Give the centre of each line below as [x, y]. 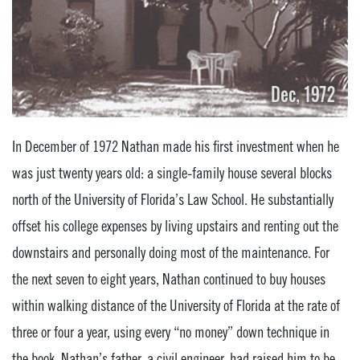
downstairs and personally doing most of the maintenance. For [171, 252]
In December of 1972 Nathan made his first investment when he [176, 146]
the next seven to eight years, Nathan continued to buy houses [169, 279]
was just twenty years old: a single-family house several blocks [172, 173]
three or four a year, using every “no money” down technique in [171, 332]
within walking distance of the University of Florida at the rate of [176, 305]
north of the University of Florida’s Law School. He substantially [173, 199]
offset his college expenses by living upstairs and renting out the [175, 226]
